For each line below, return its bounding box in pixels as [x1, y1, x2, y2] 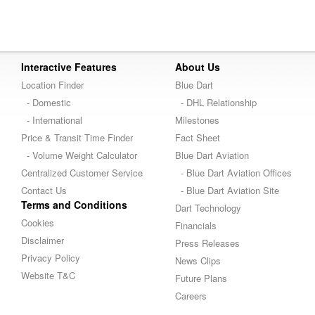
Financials [175, 219, 217, 232]
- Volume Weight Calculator [21, 148, 137, 162]
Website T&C [21, 269, 75, 282]
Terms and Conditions [21, 198, 127, 212]
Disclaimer [21, 233, 64, 247]
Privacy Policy [21, 251, 80, 264]
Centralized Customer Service [21, 166, 143, 179]
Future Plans [175, 271, 227, 285]
